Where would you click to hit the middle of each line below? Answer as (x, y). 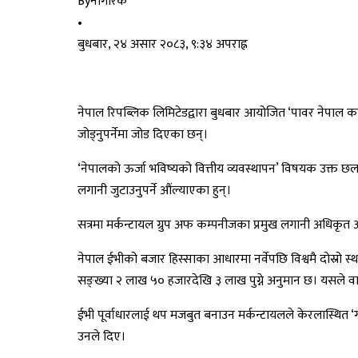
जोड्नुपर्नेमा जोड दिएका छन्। (143, 134)
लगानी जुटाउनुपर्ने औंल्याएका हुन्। (154, 190)
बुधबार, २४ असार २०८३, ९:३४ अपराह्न (163, 44)
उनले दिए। (101, 336)
